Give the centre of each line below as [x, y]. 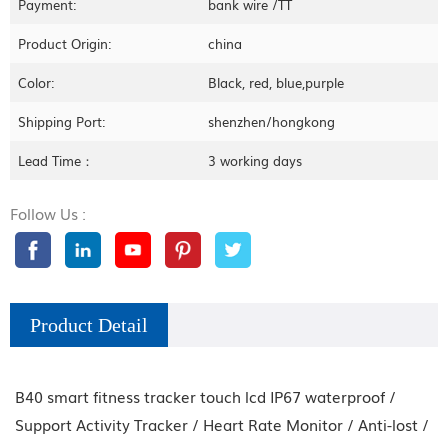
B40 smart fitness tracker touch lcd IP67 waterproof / [205, 395]
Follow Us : [48, 212]
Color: [36, 82]
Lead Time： [56, 160]
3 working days [255, 160]
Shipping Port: [61, 121]
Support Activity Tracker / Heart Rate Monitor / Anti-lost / [222, 423]
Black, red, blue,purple [276, 82]
